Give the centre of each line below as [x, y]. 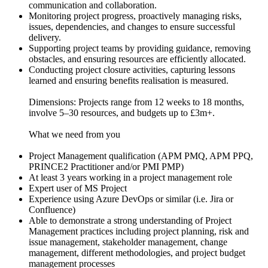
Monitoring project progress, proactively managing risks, [135, 16]
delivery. [45, 37]
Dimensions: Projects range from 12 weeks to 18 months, [136, 102]
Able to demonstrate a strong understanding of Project [130, 220]
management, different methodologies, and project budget [137, 252]
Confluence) [52, 209]
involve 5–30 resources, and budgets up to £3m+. [122, 112]
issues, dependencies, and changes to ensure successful [132, 26]
